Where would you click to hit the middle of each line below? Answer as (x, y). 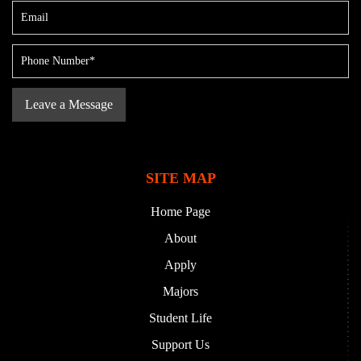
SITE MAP (180, 178)
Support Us (180, 345)
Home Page (180, 212)
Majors (180, 292)
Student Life (180, 318)
